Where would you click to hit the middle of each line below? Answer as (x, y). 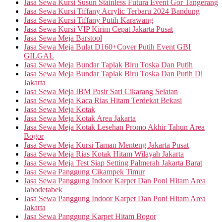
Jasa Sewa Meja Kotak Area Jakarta (80, 118)
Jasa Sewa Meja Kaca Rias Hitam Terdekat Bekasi (103, 100)
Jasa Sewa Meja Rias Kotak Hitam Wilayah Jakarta (104, 154)
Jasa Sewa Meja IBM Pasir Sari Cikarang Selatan (101, 91)
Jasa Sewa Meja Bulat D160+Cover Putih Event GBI (107, 47)
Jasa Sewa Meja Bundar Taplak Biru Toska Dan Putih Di (113, 73)
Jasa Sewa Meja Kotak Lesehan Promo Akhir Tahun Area (114, 127)
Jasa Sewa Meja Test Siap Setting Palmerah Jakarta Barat (113, 163)
